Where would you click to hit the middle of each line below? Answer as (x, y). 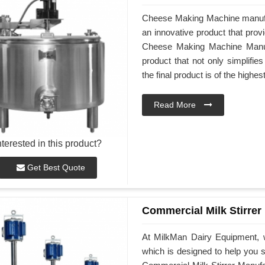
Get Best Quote (55, 167)
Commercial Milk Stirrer (201, 211)
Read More (176, 105)
